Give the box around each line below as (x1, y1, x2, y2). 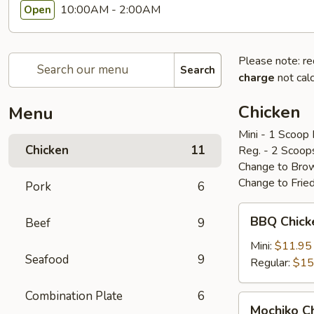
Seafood (25, 252, 69, 268)
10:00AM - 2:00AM (57, 1, 161, 18)
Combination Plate (25, 288, 123, 304)
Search (180, 62, 215, 77)
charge (238, 70, 275, 86)
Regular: (250, 255, 293, 271)
